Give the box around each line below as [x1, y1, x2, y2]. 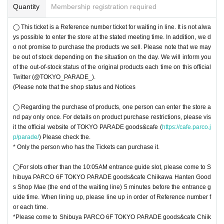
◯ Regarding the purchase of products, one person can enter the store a [13, 103, 211, 110]
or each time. [13, 203, 48, 210]
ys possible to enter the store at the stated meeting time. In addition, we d [13, 33, 211, 40]
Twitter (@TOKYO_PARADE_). [13, 73, 95, 80]
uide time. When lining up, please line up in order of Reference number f [13, 193, 211, 200]
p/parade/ [13, 133, 39, 140]
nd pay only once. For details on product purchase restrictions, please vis [13, 113, 211, 120]
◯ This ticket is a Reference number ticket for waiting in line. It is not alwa [13, 23, 211, 30]
